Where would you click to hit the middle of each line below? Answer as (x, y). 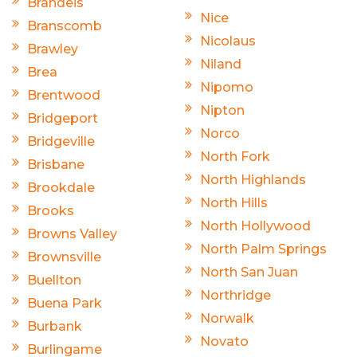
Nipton (222, 110)
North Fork (235, 156)
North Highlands (253, 179)
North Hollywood (255, 226)
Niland (221, 64)
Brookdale (61, 187)
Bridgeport (63, 118)
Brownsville (64, 257)
